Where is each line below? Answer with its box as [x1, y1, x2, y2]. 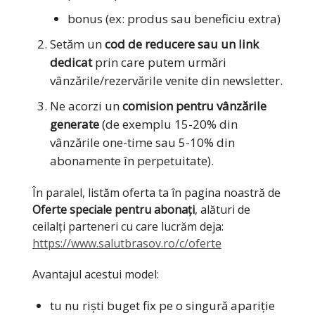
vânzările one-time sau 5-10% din [50, 134, 235, 150]
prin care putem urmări [92, 53, 226, 70]
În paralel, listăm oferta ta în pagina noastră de [32, 184, 281, 200]
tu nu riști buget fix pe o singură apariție [50, 297, 275, 314]
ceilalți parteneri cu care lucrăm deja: [32, 218, 224, 234]
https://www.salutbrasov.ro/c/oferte [32, 235, 221, 251]
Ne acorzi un [50, 97, 122, 114]
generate [50, 115, 99, 132]
